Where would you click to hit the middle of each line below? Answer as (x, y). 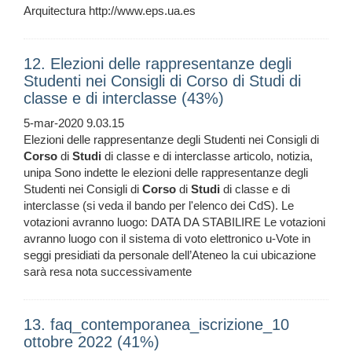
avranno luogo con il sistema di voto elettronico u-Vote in (167, 239)
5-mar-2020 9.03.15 (74, 123)
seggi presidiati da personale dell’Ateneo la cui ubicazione (170, 255)
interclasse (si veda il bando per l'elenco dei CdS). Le (159, 206)
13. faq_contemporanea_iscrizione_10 (156, 325)
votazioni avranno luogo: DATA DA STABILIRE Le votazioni (174, 222)
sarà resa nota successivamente (108, 272)
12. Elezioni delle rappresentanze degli (158, 64)
